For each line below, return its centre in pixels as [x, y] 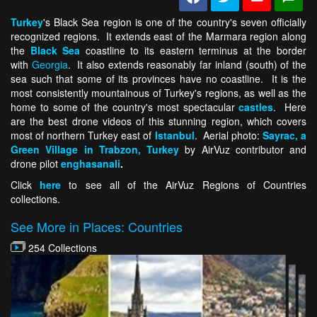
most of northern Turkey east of [83, 135]
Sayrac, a [284, 135]
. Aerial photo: [228, 135]
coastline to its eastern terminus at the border [194, 50]
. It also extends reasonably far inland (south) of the [187, 64]
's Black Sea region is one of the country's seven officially [175, 22]
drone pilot [36, 163]
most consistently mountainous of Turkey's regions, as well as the [158, 93]
